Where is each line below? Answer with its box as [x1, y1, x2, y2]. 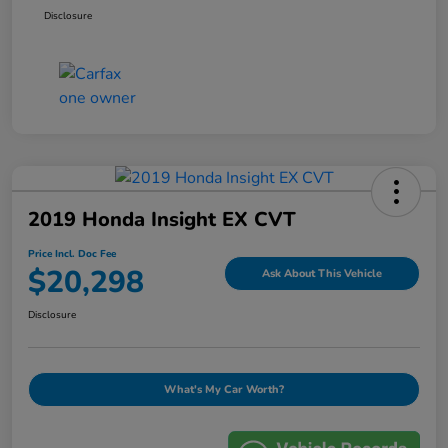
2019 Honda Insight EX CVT [28, 206, 296, 234]
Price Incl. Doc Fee [28, 247, 116, 262]
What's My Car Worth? [164, 382, 284, 398]
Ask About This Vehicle [262, 265, 382, 281]
